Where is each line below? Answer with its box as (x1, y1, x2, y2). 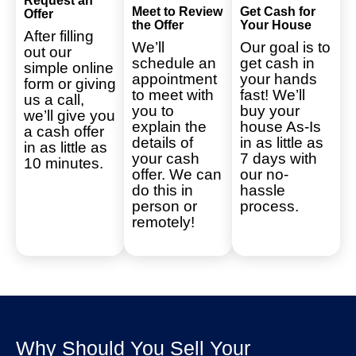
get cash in (240, 54, 315, 72)
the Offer (132, 17, 184, 32)
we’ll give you (24, 106, 115, 124)
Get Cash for (240, 4, 315, 18)
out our (24, 43, 72, 60)
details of (132, 133, 193, 151)
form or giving (24, 75, 116, 92)
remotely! (132, 213, 195, 230)
